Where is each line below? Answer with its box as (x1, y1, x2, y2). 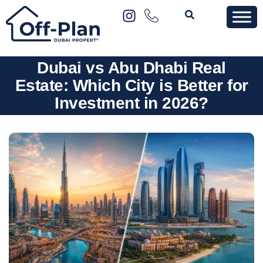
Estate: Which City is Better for (15, 76, 248, 95)
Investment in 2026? (55, 93, 208, 112)
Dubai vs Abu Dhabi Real (37, 58, 226, 77)
